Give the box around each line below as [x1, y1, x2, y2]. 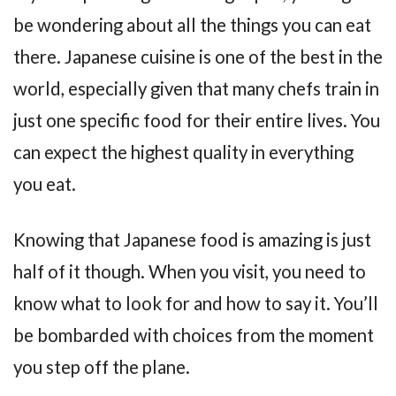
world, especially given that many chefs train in [13, 78, 379, 100]
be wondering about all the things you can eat [13, 14, 371, 36]
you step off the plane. [13, 356, 190, 378]
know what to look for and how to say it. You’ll [13, 293, 378, 315]
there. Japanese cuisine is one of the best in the [13, 46, 383, 68]
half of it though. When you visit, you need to [13, 261, 366, 283]
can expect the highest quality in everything [13, 141, 354, 164]
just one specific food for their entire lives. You [13, 110, 380, 132]
